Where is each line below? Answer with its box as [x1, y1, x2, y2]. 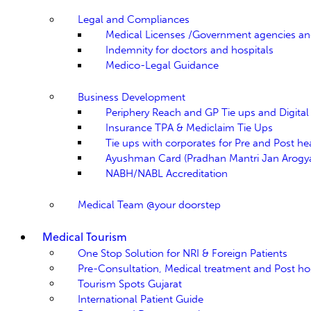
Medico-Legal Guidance [106, 58, 219, 72]
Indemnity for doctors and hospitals [106, 43, 274, 56]
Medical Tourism [42, 229, 127, 245]
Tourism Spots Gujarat [78, 277, 182, 290]
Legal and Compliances [78, 12, 190, 26]
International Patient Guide [78, 292, 203, 305]
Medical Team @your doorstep [78, 198, 221, 211]
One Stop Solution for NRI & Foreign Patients [78, 246, 287, 260]
